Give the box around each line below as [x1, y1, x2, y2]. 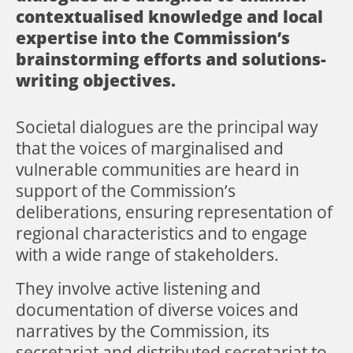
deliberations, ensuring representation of [16, 201, 333, 223]
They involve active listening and [16, 277, 261, 299]
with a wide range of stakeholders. [16, 243, 279, 266]
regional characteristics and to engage [16, 222, 307, 244]
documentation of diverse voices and [16, 299, 299, 321]
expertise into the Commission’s [16, 27, 290, 49]
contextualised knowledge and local [16, 6, 323, 28]
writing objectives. [16, 69, 176, 91]
